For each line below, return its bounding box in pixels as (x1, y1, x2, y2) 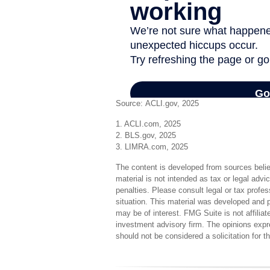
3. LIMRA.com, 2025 (116, 142, 188, 152)
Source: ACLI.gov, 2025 (116, 99, 199, 108)
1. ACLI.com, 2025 (116, 119, 181, 129)
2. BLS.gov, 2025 (116, 131, 176, 140)
